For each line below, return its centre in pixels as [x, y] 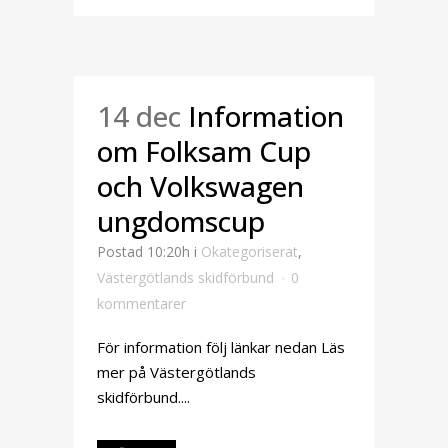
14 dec [139, 116]
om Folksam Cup [204, 151]
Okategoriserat [249, 251]
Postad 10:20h [143, 251]
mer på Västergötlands [176, 372]
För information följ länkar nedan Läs [221, 347]
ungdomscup [181, 221]
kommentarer [141, 303]
